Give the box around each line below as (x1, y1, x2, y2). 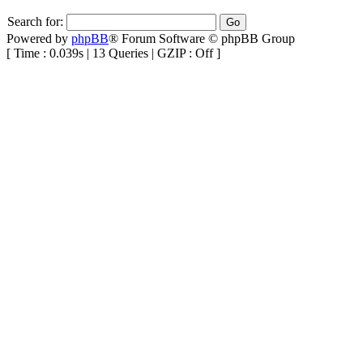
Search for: (7, 14, 63, 28)
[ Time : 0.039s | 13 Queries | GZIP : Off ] (6, 45, 220, 60)
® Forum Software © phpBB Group (109, 31, 295, 45)
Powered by (6, 31, 71, 45)
